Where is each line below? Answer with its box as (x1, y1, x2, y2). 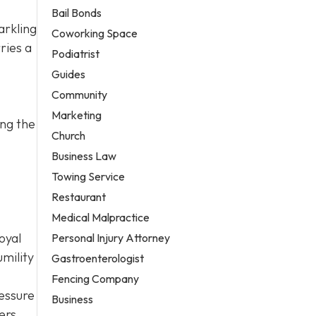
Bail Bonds (51, 5, 102, 20)
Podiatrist (51, 46, 100, 61)
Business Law (51, 148, 117, 163)
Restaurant (51, 189, 107, 204)
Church (51, 128, 86, 142)
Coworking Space (51, 25, 138, 40)
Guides (51, 66, 86, 81)
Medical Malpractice (51, 209, 150, 224)
